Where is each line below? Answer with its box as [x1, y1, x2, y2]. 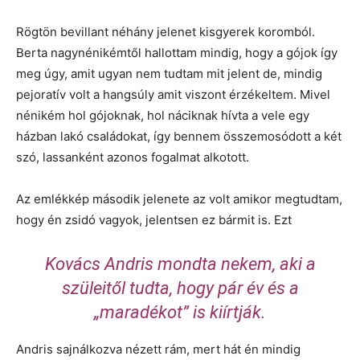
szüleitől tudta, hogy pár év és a [61, 278, 299, 299]
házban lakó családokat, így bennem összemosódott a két [16, 129, 342, 145]
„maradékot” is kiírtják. [94, 302, 266, 323]
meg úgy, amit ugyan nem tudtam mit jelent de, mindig [16, 66, 322, 82]
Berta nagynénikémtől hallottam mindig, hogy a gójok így [16, 45, 337, 61]
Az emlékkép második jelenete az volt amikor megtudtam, [16, 191, 342, 207]
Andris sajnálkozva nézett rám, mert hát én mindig [16, 342, 301, 358]
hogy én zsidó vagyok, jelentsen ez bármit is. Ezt [16, 212, 292, 228]
